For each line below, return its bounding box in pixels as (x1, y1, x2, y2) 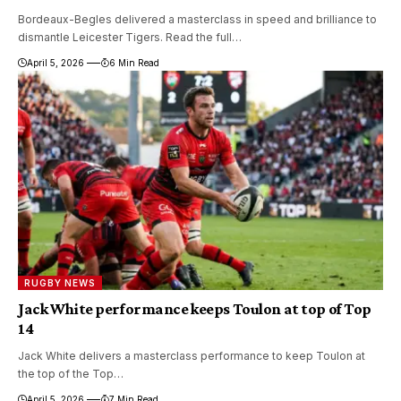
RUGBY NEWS (24, 277, 97, 288)
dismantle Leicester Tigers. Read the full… (18, 30, 242, 44)
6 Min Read (108, 56, 159, 68)
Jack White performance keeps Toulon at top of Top (18, 299, 371, 318)
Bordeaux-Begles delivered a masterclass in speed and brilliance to (18, 12, 377, 26)
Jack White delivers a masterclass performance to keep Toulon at (18, 348, 365, 363)
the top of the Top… (18, 366, 124, 380)
